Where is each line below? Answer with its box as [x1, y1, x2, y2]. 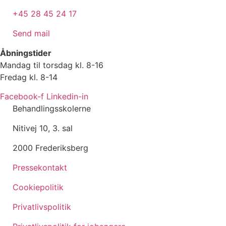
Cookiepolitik [13, 182, 64, 193]
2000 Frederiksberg [13, 143, 88, 153]
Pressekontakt [13, 162, 67, 173]
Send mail [13, 28, 50, 38]
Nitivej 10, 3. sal [13, 123, 73, 134]
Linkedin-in [46, 91, 88, 102]
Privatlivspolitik [13, 202, 71, 212]
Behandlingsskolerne [13, 103, 91, 114]
